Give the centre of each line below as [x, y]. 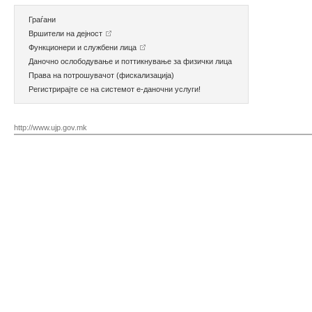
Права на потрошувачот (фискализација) [101, 75]
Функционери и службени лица [84, 47]
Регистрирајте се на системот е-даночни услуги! [115, 89]
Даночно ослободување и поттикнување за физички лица [130, 61]
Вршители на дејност [67, 33]
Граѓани [42, 19]
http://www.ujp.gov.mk [50, 127]
